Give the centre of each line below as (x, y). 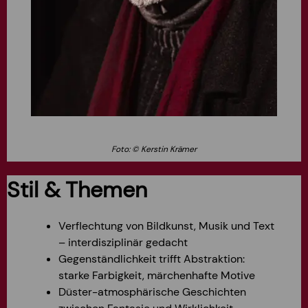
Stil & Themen (77, 189)
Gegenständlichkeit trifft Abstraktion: (152, 258)
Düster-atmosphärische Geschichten (152, 291)
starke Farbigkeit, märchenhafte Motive (157, 275)
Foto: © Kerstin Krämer (154, 149)
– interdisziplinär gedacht (123, 242)
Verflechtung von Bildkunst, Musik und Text (166, 225)
